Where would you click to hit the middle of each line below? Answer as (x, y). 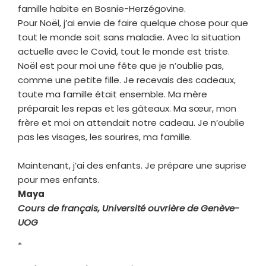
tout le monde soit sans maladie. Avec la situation (129, 37)
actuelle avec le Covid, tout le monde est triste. (124, 51)
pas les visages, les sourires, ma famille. (105, 137)
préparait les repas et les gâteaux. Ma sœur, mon (127, 108)
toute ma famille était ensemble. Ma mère (113, 94)
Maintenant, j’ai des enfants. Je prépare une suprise (132, 165)
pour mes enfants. (58, 179)
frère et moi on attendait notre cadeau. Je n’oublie (131, 122)
